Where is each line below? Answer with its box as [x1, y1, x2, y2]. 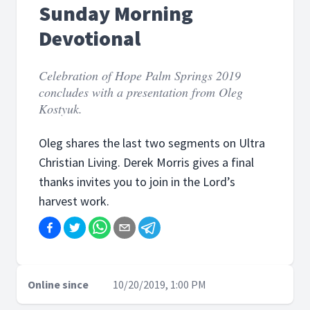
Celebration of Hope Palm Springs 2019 [39, 67, 241, 84]
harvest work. [39, 193, 109, 209]
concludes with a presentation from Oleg [39, 84, 243, 100]
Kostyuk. [39, 100, 82, 117]
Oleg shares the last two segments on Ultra [39, 135, 265, 151]
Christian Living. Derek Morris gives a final [39, 154, 254, 170]
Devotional [39, 25, 140, 51]
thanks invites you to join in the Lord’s [39, 174, 235, 190]
